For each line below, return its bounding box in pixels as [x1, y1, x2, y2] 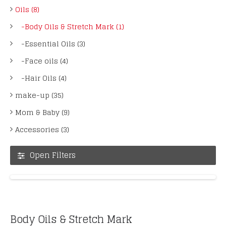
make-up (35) [15, 89, 64, 101]
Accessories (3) [15, 123, 69, 136]
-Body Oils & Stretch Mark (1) [15, 20, 124, 33]
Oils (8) [15, 3, 39, 16]
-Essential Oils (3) [15, 37, 85, 50]
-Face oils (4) [15, 54, 68, 67]
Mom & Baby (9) [15, 106, 70, 119]
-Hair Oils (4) [15, 72, 67, 84]
